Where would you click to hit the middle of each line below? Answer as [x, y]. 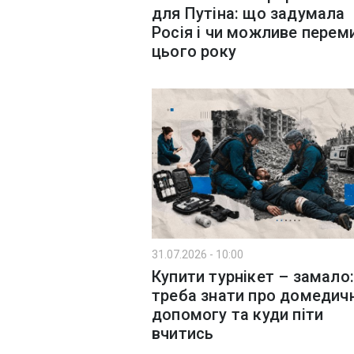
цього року [194, 52]
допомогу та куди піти [238, 314]
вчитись [183, 333]
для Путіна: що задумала [249, 14]
